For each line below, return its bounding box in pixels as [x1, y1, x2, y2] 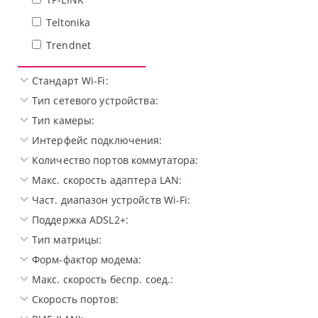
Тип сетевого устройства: [32, 94, 158, 108]
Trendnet [46, 38, 92, 53]
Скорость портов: [32, 292, 119, 307]
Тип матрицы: [32, 233, 102, 247]
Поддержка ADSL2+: [32, 213, 128, 227]
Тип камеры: [32, 114, 95, 128]
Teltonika [46, 16, 91, 30]
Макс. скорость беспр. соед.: [32, 273, 174, 287]
